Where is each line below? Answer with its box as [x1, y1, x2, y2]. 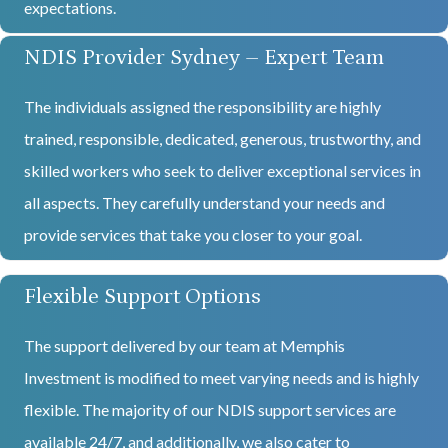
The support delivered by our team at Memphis [23, 335, 345, 355]
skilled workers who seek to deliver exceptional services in [23, 161, 421, 181]
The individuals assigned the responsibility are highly [23, 97, 381, 117]
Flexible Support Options [23, 283, 261, 309]
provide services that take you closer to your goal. [23, 225, 362, 245]
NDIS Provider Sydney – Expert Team [23, 45, 384, 71]
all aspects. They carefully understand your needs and [23, 193, 385, 213]
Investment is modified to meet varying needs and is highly [23, 367, 419, 387]
